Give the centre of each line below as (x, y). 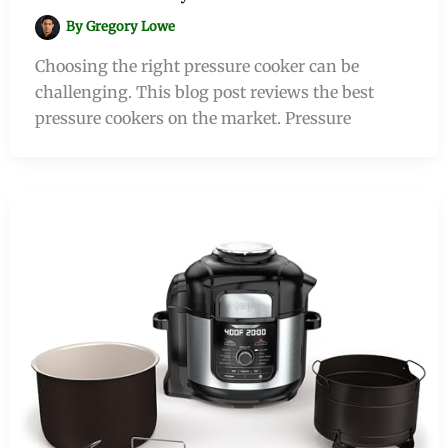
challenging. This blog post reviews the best (204, 92)
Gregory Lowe (131, 27)
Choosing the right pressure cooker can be (196, 66)
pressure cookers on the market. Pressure (192, 118)
